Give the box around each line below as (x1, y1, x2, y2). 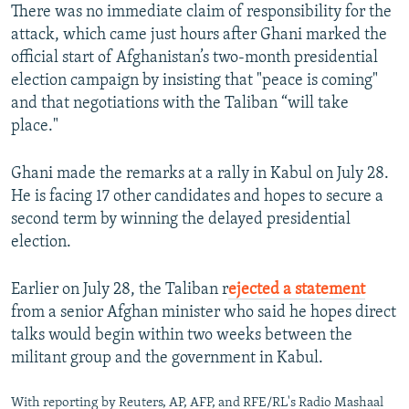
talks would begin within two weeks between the (11, 326, 352, 344)
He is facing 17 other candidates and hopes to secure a (11, 187, 383, 205)
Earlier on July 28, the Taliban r (11, 280, 228, 299)
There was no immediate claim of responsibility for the (11, 3, 392, 21)
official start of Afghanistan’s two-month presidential (11, 48, 378, 67)
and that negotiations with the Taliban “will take (11, 94, 349, 112)
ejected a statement (228, 280, 365, 299)
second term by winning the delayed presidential (11, 210, 351, 228)
